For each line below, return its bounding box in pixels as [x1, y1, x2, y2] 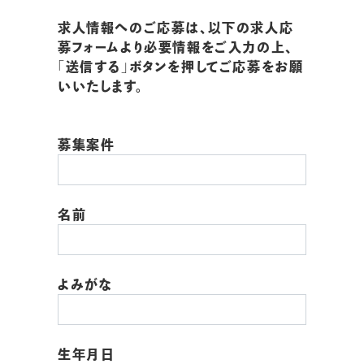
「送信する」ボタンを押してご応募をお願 [58, 60, 304, 73]
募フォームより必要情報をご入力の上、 [58, 41, 293, 54]
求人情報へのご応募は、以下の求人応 [58, 21, 294, 34]
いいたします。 [58, 80, 144, 93]
